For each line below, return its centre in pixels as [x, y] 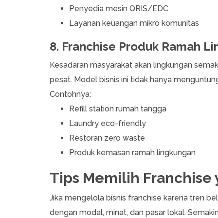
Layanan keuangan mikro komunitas [134, 23]
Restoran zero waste [107, 138]
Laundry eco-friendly [108, 124]
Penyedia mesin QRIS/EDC [119, 9]
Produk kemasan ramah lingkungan [132, 153]
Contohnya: [71, 94]
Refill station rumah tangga [118, 109]
